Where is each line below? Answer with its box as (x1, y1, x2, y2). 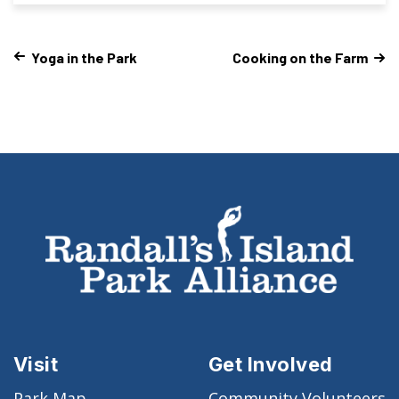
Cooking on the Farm (232, 48, 368, 66)
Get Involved (208, 353, 333, 377)
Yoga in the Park (31, 48, 137, 66)
